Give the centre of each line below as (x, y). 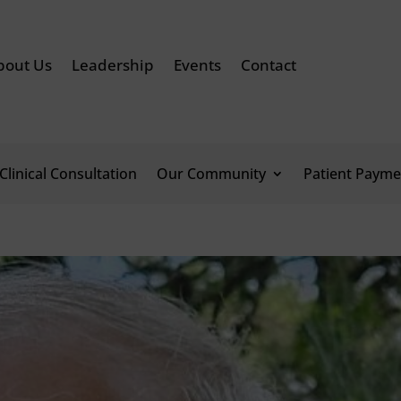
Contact (268, 64)
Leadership (112, 64)
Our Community (211, 174)
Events (197, 64)
